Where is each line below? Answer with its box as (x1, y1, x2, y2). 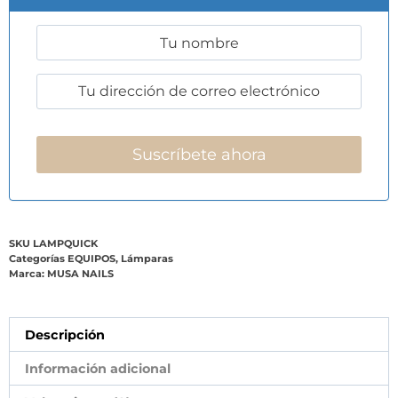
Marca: (9, 267, 47, 281)
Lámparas (121, 252, 173, 266)
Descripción (25, 326, 106, 343)
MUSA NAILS (47, 267, 114, 281)
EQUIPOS (68, 252, 115, 266)
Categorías (9, 252, 65, 266)
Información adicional (25, 360, 171, 377)
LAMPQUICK (33, 237, 98, 251)
